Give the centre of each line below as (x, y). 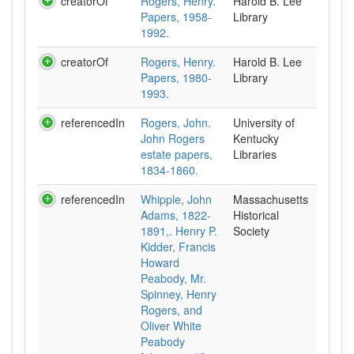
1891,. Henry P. (179, 231)
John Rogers (173, 138)
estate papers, (177, 154)
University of (264, 122)
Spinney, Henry (179, 294)
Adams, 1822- (176, 215)
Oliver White (171, 326)
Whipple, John (176, 199)
